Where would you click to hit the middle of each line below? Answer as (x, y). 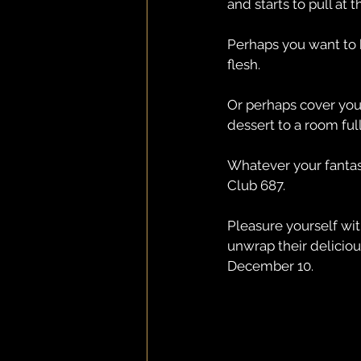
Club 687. (256, 185)
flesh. (244, 64)
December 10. (270, 266)
